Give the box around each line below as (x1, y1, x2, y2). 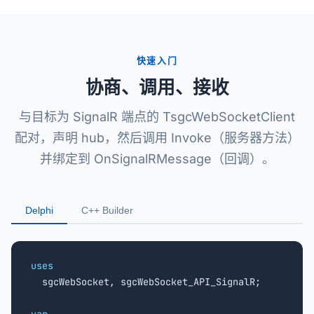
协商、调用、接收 (85, 76, 229, 98)
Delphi (25, 205, 53, 216)
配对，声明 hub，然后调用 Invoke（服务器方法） (14, 130, 300, 145)
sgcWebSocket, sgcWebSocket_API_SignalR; (31, 275, 261, 288)
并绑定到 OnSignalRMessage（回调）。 (39, 151, 275, 166)
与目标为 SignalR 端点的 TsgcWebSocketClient (19, 109, 295, 124)
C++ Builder (81, 205, 133, 216)
